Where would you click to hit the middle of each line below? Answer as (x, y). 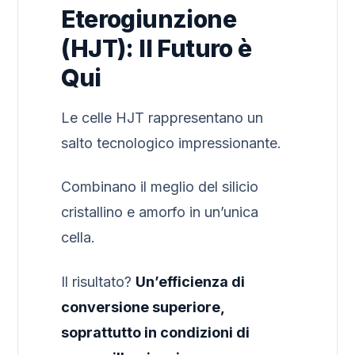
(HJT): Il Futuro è (157, 48)
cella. (78, 238)
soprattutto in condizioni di (156, 332)
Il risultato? (99, 281)
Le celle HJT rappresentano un (162, 117)
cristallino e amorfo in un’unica (160, 212)
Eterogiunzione (149, 19)
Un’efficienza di (191, 281)
